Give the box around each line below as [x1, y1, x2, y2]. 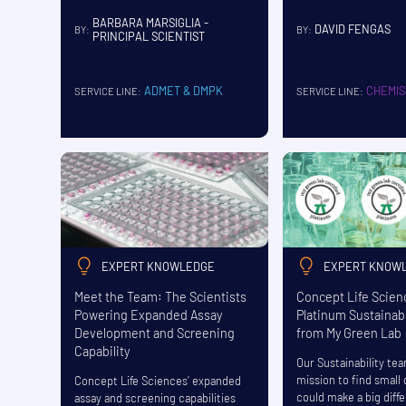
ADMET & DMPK [143, 83, 223, 99]
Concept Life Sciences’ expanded [73, 372, 241, 388]
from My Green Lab [295, 324, 401, 341]
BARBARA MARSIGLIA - [92, 15, 208, 31]
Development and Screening [73, 324, 235, 341]
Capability [73, 343, 130, 359]
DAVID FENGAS [314, 22, 391, 37]
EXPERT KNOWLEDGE [101, 259, 215, 275]
